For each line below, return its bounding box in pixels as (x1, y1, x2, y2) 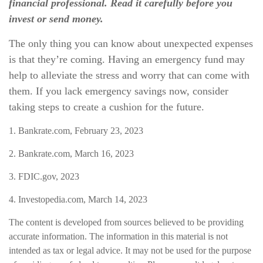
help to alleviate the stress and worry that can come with (9, 69, 249, 81)
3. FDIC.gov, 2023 (9, 171, 79, 181)
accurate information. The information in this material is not (9, 231, 228, 241)
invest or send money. (9, 13, 103, 25)
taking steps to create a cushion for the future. (9, 101, 204, 113)
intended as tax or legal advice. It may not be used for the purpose (9, 245, 251, 255)
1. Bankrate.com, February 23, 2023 (9, 126, 143, 136)
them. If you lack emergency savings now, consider (9, 85, 228, 97)
